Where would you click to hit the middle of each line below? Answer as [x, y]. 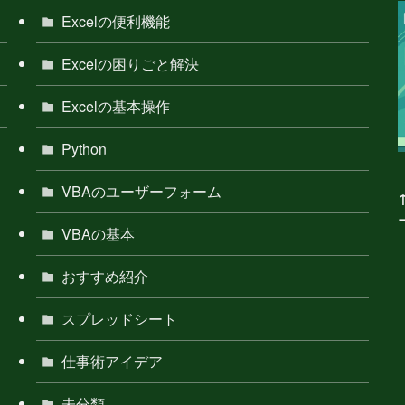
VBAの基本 [98, 233]
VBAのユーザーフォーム [141, 191]
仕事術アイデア [112, 361]
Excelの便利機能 [116, 21]
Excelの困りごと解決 [130, 63]
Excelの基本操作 [116, 106]
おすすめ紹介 [105, 276]
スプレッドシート [119, 318]
